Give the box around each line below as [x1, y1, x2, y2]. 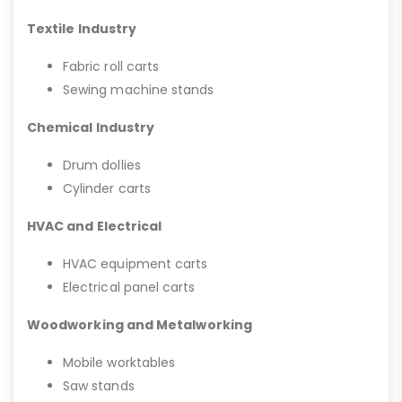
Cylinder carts [63, 179, 151, 198]
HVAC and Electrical [27, 217, 162, 236]
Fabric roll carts [63, 57, 160, 76]
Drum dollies [63, 156, 141, 175]
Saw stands [63, 377, 135, 396]
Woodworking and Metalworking [27, 316, 252, 335]
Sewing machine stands [63, 81, 214, 100]
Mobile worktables [63, 354, 176, 372]
